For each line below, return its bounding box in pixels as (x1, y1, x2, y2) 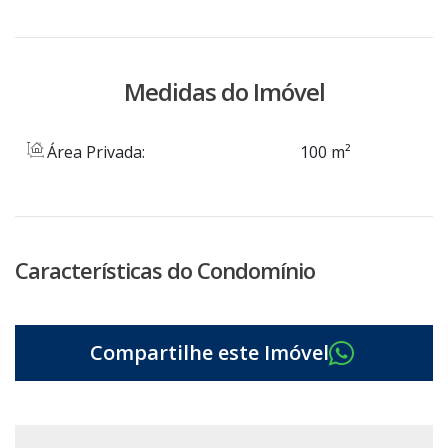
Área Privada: (43, 141, 145, 163)
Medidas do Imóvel (123, 75, 325, 108)
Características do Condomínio (15, 255, 315, 285)
